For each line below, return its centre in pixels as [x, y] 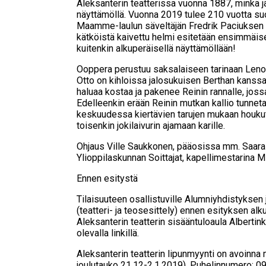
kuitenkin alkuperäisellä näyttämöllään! [156, 48]
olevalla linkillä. [108, 233]
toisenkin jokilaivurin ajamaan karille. [151, 125]
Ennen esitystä [107, 178]
